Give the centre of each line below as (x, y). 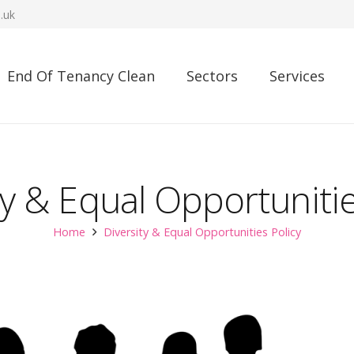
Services (298, 76)
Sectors (213, 76)
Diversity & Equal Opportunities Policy (202, 232)
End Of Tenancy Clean (81, 76)
